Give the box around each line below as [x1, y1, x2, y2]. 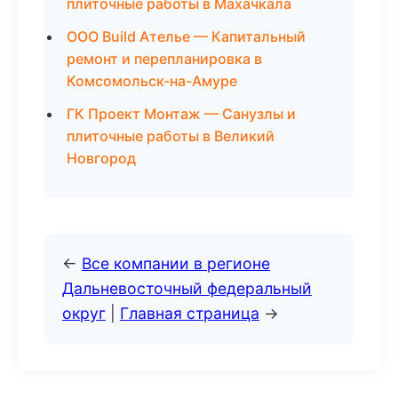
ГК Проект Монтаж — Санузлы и [67, 105, 296, 123]
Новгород [67, 149, 136, 167]
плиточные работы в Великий [67, 127, 275, 145]
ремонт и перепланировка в [67, 50, 262, 68]
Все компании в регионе [82, 254, 270, 273]
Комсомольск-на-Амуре [67, 72, 237, 90]
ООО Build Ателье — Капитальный [67, 28, 306, 45]
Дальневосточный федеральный [62, 279, 312, 298]
